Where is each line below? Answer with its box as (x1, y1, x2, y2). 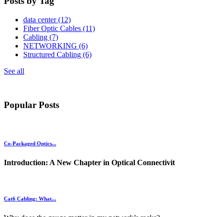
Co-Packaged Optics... (4, 140, 56, 146)
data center (23, 15, 58, 24)
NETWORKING (23, 42, 79, 50)
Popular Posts (4, 100, 59, 110)
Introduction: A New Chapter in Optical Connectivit (4, 158, 175, 167)
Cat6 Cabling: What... (4, 195, 56, 201)
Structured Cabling (23, 50, 83, 59)
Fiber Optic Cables (23, 24, 83, 33)
